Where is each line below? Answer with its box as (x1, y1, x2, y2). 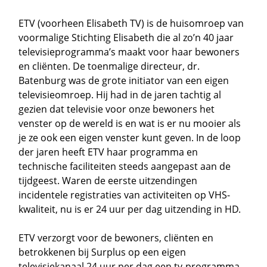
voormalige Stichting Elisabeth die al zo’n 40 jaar (18, 30, 234, 44)
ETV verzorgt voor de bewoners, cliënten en (18, 231, 214, 244)
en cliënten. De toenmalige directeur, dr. (18, 59, 200, 73)
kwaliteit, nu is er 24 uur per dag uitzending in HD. (18, 202, 249, 216)
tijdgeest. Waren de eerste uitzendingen (18, 173, 198, 187)
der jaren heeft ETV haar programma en (18, 145, 198, 159)
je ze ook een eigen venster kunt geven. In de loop (18, 131, 241, 144)
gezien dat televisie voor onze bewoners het (18, 102, 215, 116)
